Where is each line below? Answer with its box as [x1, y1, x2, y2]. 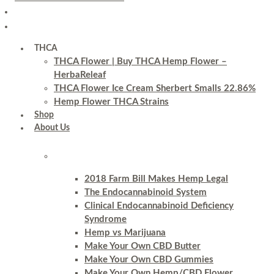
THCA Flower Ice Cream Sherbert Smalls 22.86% [54, 84, 256, 93]
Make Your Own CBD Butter [84, 242, 201, 251]
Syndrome [84, 215, 127, 224]
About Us [34, 124, 70, 132]
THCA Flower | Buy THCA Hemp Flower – [54, 57, 227, 66]
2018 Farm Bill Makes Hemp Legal [84, 174, 228, 183]
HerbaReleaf [54, 70, 106, 80]
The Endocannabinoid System [84, 188, 207, 197]
